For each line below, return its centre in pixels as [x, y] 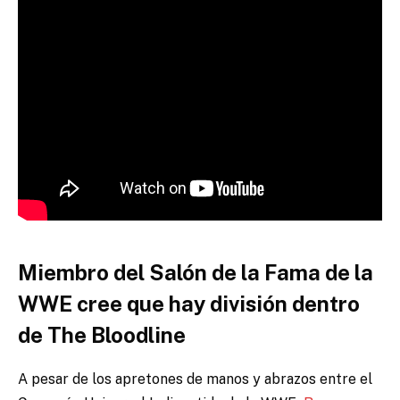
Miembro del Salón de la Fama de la [196, 272]
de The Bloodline [102, 334]
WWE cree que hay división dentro [189, 303]
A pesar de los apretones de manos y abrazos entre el [195, 379]
